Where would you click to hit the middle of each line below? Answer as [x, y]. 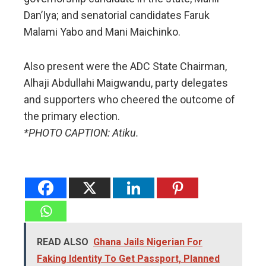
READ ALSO [63, 242]
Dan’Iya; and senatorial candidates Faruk [117, 15]
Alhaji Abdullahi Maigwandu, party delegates [126, 83]
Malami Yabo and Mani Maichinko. [102, 31]
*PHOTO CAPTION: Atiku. [81, 132]
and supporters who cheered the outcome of [129, 99]
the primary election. [72, 116]
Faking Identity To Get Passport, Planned [128, 258]
